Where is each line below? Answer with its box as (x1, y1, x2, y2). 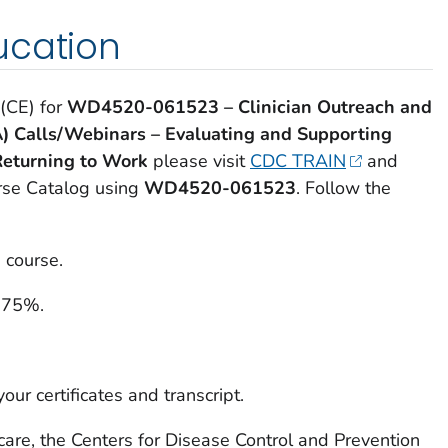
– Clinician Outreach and (223, 95, 432, 120)
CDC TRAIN (249, 149, 346, 174)
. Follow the (295, 176, 391, 201)
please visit (152, 149, 250, 174)
